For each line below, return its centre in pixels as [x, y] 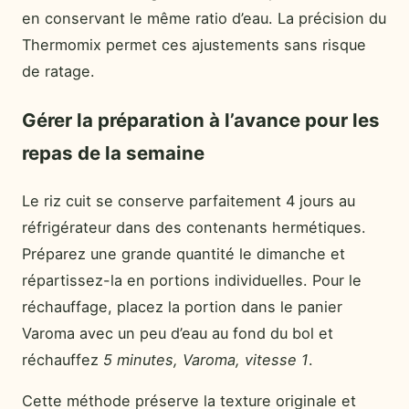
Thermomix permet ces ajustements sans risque [194, 45]
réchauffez [63, 359]
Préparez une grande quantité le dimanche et [184, 253]
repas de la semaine [113, 152]
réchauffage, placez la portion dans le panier [182, 306]
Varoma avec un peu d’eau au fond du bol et [178, 333]
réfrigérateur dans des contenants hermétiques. [194, 227]
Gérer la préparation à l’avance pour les [201, 120]
